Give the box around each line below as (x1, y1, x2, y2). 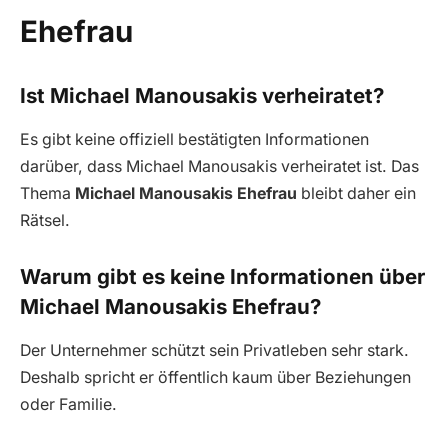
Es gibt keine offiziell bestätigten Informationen (20, 130, 369, 150)
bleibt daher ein (297, 184, 416, 204)
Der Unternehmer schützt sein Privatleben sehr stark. (20, 341, 409, 361)
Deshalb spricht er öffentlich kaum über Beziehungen (20, 368, 411, 388)
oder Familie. (20, 395, 117, 415)
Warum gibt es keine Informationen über (20, 263, 425, 289)
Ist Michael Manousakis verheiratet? (20, 82, 384, 108)
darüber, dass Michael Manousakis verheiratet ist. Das (20, 157, 419, 177)
